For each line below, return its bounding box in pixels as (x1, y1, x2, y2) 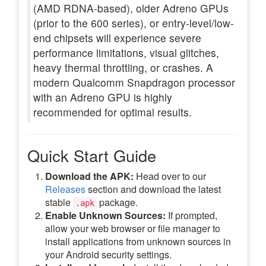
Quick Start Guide (27, 143, 156, 167)
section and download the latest (85, 182, 221, 196)
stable (45, 195, 73, 209)
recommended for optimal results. (33, 104, 192, 119)
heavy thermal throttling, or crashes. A (33, 59, 213, 75)
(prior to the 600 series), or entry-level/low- (33, 15, 234, 30)
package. (97, 195, 138, 209)
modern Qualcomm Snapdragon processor (33, 74, 235, 90)
